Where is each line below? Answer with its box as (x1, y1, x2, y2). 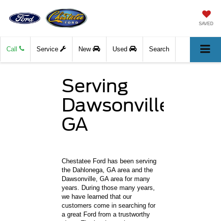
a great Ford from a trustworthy (62, 210, 150, 218)
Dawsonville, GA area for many (62, 175, 150, 183)
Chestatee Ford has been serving (62, 157, 157, 165)
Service (37, 45, 60, 53)
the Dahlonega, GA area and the (62, 166, 153, 174)
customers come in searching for (62, 201, 156, 209)
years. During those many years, (62, 184, 155, 191)
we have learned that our (62, 192, 132, 200)
